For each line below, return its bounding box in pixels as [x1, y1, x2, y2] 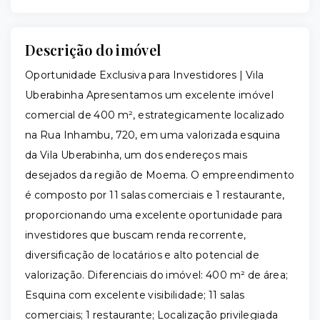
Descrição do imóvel [25, 40, 161, 60]
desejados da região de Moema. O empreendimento [25, 169, 295, 182]
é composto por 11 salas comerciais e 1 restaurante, [25, 189, 285, 202]
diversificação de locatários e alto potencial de [25, 249, 259, 262]
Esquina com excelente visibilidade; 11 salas [25, 289, 245, 302]
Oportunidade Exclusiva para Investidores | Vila [25, 69, 264, 82]
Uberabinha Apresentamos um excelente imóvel [25, 89, 274, 102]
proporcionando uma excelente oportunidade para [25, 209, 283, 222]
